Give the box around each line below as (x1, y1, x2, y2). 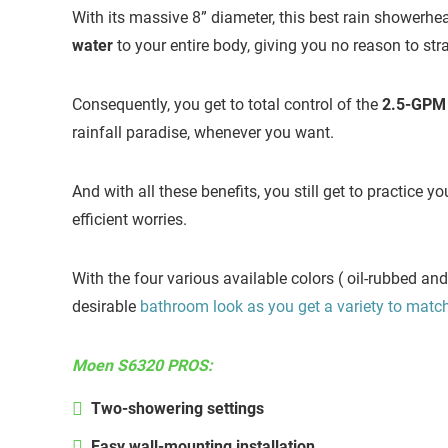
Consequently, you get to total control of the (72, 95, 378, 115)
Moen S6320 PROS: (72, 356, 213, 376)
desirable (72, 297, 140, 317)
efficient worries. (72, 210, 187, 230)
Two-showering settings (91, 399, 264, 419)
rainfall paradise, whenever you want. (72, 123, 334, 143)
